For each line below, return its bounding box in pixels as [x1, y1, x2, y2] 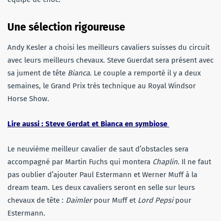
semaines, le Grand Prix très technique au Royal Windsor [7, 81, 196, 90]
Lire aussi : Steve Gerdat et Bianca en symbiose [7, 119, 169, 128]
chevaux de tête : [7, 195, 66, 205]
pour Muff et [92, 195, 138, 205]
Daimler [66, 195, 92, 205]
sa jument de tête [7, 68, 68, 77]
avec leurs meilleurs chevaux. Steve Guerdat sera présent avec [7, 55, 214, 65]
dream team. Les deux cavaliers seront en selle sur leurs [7, 183, 195, 192]
